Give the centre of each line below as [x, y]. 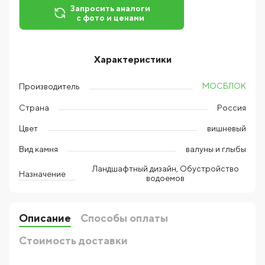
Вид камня [38, 149]
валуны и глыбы [216, 149]
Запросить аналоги [110, 9]
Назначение [42, 174]
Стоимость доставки [73, 241]
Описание [45, 218]
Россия [232, 108]
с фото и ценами [110, 18]
